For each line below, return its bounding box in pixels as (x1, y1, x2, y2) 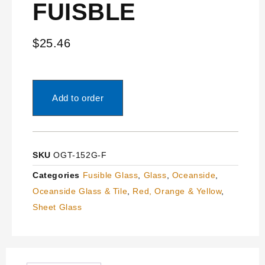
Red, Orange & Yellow (132, 186, 222, 196)
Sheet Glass (33, 202, 82, 212)
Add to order (52, 92, 104, 103)
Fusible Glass (82, 170, 138, 180)
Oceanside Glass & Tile (33, 186, 128, 196)
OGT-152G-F (53, 150, 107, 160)
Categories (33, 170, 80, 180)
